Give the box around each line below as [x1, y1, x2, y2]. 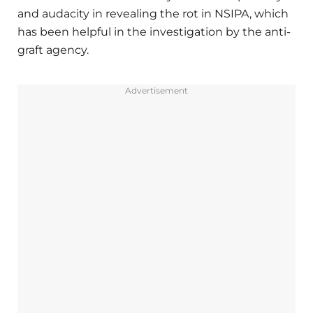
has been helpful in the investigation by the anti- [17, 24, 291, 38]
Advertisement [125, 85, 188, 96]
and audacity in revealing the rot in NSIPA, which [17, 6, 289, 20]
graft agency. [17, 43, 89, 57]
